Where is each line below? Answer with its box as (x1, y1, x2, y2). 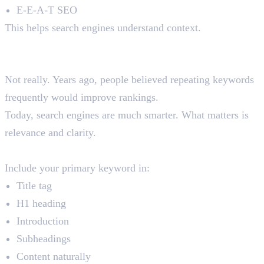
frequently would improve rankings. (5, 91, 159, 104)
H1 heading (16, 197, 66, 210)
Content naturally (16, 250, 91, 263)
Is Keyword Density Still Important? (5, 56, 171, 68)
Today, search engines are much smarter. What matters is (5, 109, 249, 121)
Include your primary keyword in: (5, 162, 150, 174)
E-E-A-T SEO (16, 4, 77, 16)
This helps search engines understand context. (5, 22, 201, 34)
